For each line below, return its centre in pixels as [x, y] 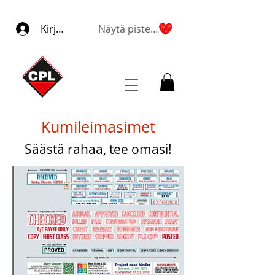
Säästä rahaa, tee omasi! [98, 149]
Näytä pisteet [154, 29]
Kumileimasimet [98, 126]
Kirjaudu [60, 29]
